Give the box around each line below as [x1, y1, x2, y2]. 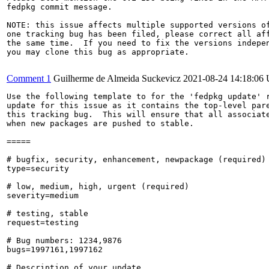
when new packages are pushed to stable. [7, 119, 194, 128]
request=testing [7, 218, 79, 227]
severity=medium [7, 191, 79, 200]
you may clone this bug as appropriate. [7, 47, 189, 56]
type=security [7, 164, 69, 173]
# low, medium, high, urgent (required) [7, 182, 189, 191]
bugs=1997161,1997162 [7, 245, 103, 254]
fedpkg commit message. [7, 2, 112, 11]
